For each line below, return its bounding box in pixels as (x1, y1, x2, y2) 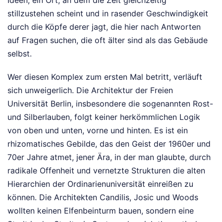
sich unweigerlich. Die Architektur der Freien (7, 85, 173, 95)
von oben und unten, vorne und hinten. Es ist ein (7, 125, 188, 135)
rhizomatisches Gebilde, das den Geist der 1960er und (7, 138, 211, 149)
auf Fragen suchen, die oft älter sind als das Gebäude (7, 35, 208, 45)
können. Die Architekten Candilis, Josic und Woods (7, 192, 198, 202)
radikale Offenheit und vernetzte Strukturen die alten (7, 165, 205, 175)
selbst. (7, 48, 32, 58)
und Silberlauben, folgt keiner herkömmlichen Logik (7, 111, 200, 122)
